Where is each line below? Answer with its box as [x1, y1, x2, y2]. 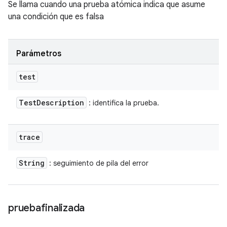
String [19, 158, 45, 168]
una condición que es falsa [8, 12, 104, 22]
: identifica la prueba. [87, 98, 159, 107]
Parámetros [16, 49, 61, 59]
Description [36, 98, 84, 107]
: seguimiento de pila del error [47, 159, 148, 168]
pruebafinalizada [8, 202, 85, 214]
